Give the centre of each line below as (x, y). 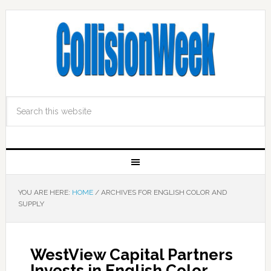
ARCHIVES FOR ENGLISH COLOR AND (163, 192)
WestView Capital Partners (131, 255)
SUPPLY (31, 204)
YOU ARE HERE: (45, 192)
